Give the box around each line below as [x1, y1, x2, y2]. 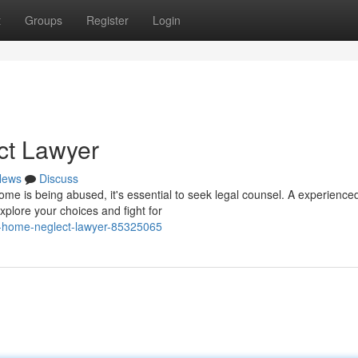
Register [86, 12, 129, 28]
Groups [25, 12, 62, 28]
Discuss [39, 170, 78, 186]
